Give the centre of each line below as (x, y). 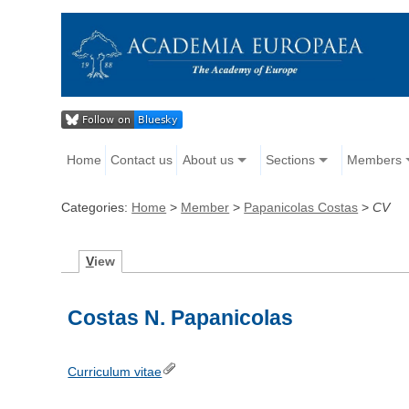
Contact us (142, 160)
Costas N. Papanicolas (181, 318)
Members (374, 160)
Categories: (97, 208)
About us (208, 160)
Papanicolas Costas (301, 208)
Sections (290, 160)
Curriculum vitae (115, 372)
